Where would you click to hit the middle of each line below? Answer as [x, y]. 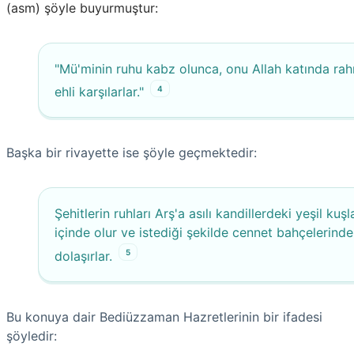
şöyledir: [32, 335]
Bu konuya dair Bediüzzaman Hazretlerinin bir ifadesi [164, 316]
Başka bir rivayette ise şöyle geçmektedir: [132, 153]
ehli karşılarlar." [99, 92]
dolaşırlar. [83, 256]
